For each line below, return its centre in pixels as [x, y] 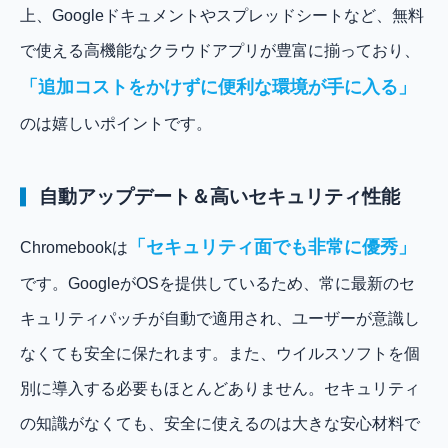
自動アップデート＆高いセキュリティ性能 [220, 197]
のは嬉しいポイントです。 [116, 123]
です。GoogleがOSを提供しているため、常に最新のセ [217, 284]
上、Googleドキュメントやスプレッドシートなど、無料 [222, 15]
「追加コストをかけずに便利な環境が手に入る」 [218, 86]
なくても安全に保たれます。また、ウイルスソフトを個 [220, 354]
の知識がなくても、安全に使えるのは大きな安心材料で [220, 424]
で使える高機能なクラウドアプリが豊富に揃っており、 [220, 50]
